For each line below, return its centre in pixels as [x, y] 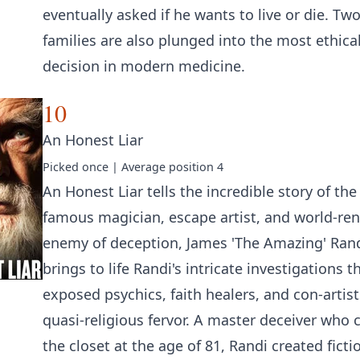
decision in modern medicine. [144, 66]
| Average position [163, 167]
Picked [62, 167]
